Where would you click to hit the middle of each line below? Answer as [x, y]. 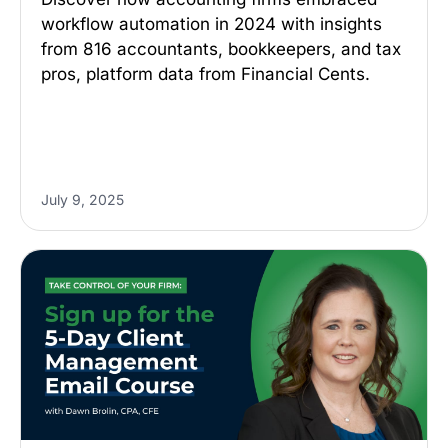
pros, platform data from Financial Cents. [205, 74]
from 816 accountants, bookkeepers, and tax [221, 49]
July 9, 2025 [82, 199]
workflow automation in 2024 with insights [211, 24]
